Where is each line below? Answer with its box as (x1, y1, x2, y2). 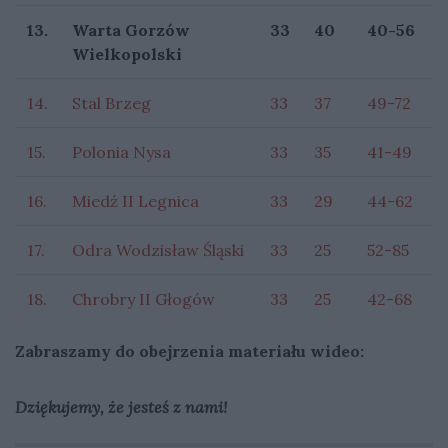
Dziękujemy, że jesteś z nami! (15, 396, 227, 417)
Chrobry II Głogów (72, 288, 215, 309)
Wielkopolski (72, 43, 182, 64)
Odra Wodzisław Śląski (72, 239, 244, 260)
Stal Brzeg (72, 92, 151, 113)
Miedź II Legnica (72, 190, 199, 211)
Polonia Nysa (72, 141, 171, 162)
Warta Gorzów (72, 19, 190, 40)
